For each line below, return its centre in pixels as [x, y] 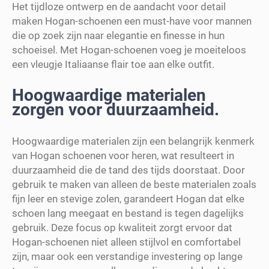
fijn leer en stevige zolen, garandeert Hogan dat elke [128, 198]
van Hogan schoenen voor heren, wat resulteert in [123, 155]
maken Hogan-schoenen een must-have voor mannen [132, 21]
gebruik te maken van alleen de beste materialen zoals [134, 184]
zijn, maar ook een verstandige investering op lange [127, 256]
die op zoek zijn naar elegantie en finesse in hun [118, 35]
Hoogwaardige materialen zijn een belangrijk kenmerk [133, 141]
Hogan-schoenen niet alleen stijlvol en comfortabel [126, 242]
